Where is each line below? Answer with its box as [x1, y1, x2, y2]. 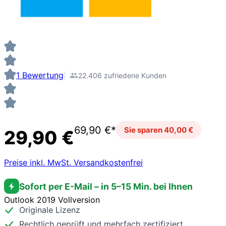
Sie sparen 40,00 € [124, 125, 193, 135]
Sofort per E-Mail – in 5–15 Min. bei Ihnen [19, 181, 193, 192]
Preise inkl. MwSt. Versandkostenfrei [4, 157, 143, 168]
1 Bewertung [16, 70, 64, 81]
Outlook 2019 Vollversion [4, 195, 100, 205]
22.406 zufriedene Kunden [78, 71, 166, 80]
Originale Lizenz [19, 205, 80, 215]
